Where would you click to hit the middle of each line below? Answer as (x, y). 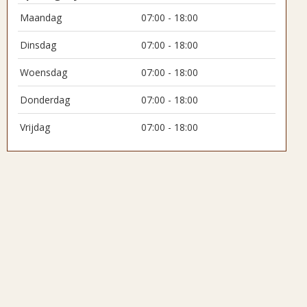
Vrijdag (35, 127)
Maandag (41, 17)
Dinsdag (38, 45)
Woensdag (44, 72)
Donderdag (45, 100)
